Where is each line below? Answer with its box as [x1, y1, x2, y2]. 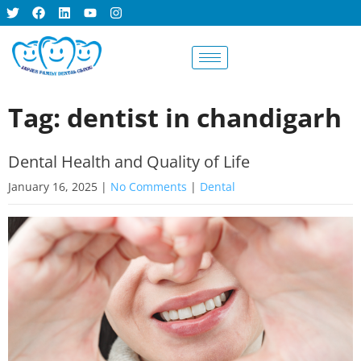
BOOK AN [255, 47, 296, 60]
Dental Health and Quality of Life [8, 150, 250, 172]
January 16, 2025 [8, 178, 98, 194]
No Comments [110, 178, 187, 194]
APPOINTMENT [255, 56, 321, 68]
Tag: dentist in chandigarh [8, 99, 342, 135]
